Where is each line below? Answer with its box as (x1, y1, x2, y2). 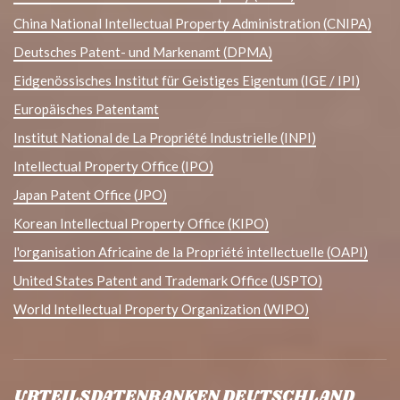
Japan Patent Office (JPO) (13, 187, 167, 204)
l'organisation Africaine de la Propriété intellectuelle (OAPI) (13, 244, 368, 261)
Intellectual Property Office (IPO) (13, 158, 213, 175)
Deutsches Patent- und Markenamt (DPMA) (13, 44, 272, 61)
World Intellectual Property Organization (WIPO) (13, 301, 309, 318)
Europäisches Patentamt (13, 101, 159, 118)
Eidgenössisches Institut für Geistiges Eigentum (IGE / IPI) (13, 72, 360, 89)
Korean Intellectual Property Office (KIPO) (13, 215, 269, 232)
